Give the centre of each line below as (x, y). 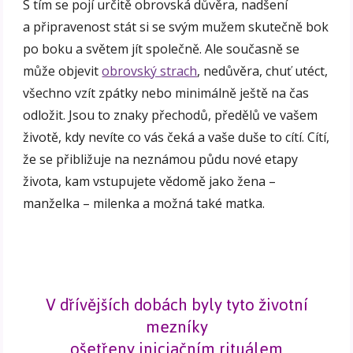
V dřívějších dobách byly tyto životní (176, 305)
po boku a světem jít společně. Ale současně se (162, 49)
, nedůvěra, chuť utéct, (263, 71)
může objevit (63, 71)
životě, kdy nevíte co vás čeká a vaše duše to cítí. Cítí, (176, 137)
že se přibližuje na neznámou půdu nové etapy (161, 160)
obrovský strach (150, 71)
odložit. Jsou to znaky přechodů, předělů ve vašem (171, 115)
